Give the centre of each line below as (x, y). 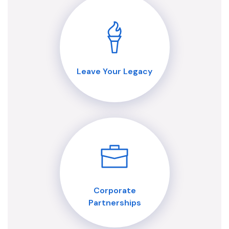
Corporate (114, 191)
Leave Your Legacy (114, 72)
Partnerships (114, 203)
